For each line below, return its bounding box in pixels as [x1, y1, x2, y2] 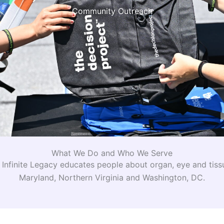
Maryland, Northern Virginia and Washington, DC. [19, 172, 205, 183]
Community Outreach [71, 6, 152, 16]
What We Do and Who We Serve [51, 148, 172, 158]
